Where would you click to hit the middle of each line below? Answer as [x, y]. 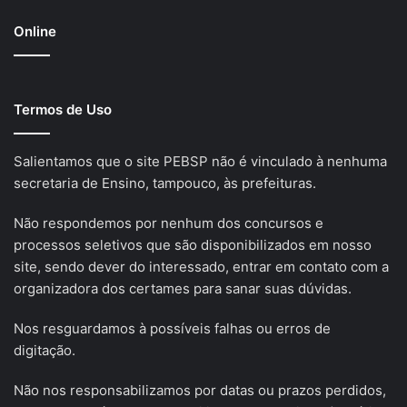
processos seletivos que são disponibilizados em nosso [193, 245]
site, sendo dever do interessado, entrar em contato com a [201, 267]
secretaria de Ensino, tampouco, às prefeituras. [165, 184]
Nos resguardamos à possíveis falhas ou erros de [172, 329]
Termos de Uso [63, 110]
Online [35, 32]
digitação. [45, 351]
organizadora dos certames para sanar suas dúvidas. [183, 289]
